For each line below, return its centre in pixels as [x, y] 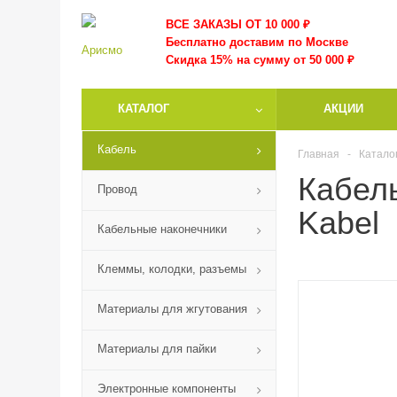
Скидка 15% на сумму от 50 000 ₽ [262, 60]
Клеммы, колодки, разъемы [172, 269]
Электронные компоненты [167, 389]
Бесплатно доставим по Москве [257, 42]
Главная [319, 154]
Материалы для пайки [157, 349]
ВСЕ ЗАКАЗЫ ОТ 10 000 [233, 24]
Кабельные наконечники [162, 229]
